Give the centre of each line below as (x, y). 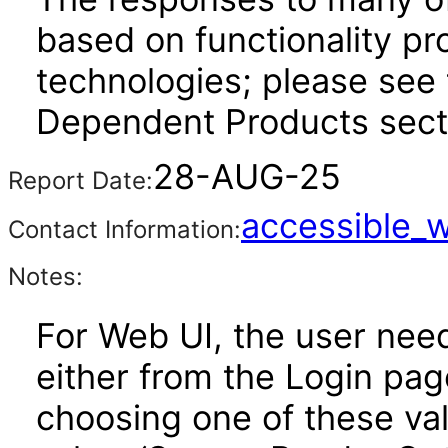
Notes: (45, 276)
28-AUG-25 (247, 176)
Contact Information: (124, 229)
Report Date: (80, 180)
